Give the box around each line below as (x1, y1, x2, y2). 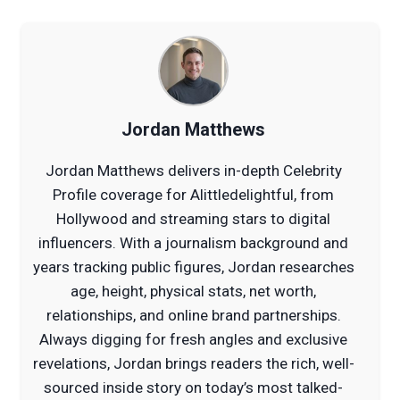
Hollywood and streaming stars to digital (56, 209, 330, 228)
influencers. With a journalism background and (38, 233, 348, 252)
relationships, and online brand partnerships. (46, 305, 341, 324)
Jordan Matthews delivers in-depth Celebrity (45, 161, 342, 179)
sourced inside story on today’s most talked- (44, 378, 343, 396)
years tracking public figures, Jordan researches (32, 257, 354, 276)
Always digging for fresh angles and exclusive (39, 329, 347, 348)
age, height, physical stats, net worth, (71, 281, 316, 300)
